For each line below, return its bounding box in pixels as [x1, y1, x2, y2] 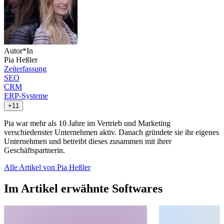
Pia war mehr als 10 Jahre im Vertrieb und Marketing [4, 118, 170, 127]
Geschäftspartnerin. [4, 145, 65, 154]
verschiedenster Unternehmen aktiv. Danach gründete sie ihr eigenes [4, 127, 219, 136]
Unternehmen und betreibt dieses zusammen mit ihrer [4, 136, 171, 145]
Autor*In [4, 46, 33, 55]
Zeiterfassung [4, 64, 46, 73]
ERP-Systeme [4, 91, 48, 100]
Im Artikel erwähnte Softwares [4, 181, 162, 195]
